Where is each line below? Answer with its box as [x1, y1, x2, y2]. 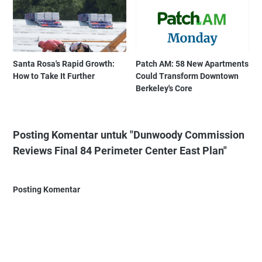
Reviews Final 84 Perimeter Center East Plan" [13, 144, 227, 157]
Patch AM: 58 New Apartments [136, 58, 249, 68]
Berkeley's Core [136, 83, 193, 93]
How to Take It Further [13, 71, 95, 81]
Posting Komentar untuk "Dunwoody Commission [13, 128, 244, 141]
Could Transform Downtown [136, 71, 239, 81]
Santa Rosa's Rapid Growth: [13, 58, 115, 68]
